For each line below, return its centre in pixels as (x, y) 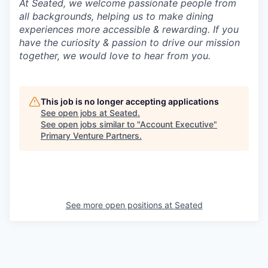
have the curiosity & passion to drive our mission (130, 43)
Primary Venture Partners (90, 136)
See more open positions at (120, 205)
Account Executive (177, 124)
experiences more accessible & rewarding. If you (129, 30)
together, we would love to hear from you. (115, 56)
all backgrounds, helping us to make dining (116, 16)
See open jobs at (75, 113)
